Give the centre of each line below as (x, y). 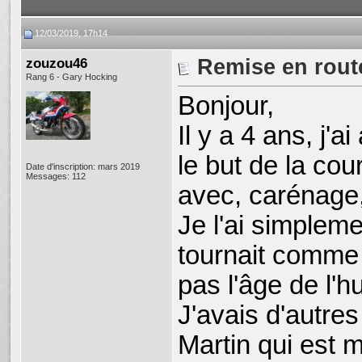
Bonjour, (226, 106)
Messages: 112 (56, 176)
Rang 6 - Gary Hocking (72, 77)
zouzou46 (57, 63)
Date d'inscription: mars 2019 (83, 166)
